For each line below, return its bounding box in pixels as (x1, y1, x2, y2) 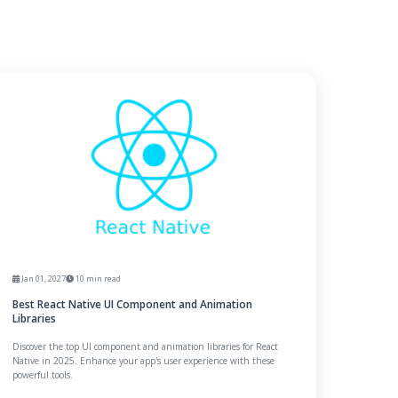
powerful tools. (12, 368, 74, 381)
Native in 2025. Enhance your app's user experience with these (12, 354, 275, 367)
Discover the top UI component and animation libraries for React (12, 339, 279, 353)
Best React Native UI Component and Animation (12, 296, 253, 312)
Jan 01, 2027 (20, 272, 67, 284)
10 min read (74, 272, 122, 284)
